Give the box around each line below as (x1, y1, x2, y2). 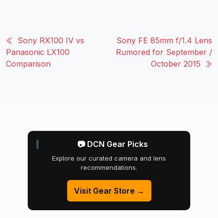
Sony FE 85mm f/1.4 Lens (116, 36, 212, 46)
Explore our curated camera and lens (52, 154, 166, 163)
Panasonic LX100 (6, 47, 70, 57)
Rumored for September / (116, 47, 212, 57)
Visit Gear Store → (73, 186, 145, 196)
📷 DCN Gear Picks (77, 139, 148, 149)
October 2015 (151, 59, 200, 69)
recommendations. (81, 163, 137, 172)
